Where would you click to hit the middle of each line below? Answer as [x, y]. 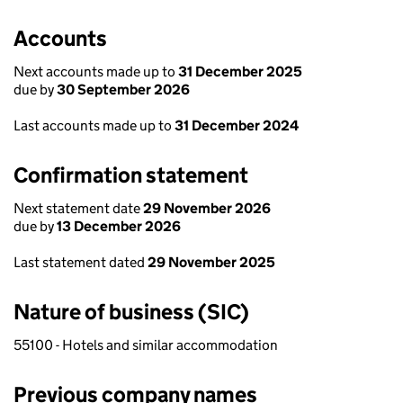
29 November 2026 [207, 208]
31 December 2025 [240, 72]
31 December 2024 [237, 125]
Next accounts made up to [96, 72]
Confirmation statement [131, 175]
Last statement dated [81, 262]
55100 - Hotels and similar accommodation [146, 345]
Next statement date [78, 208]
